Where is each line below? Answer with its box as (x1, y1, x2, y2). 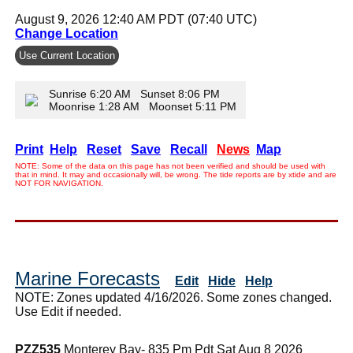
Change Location (15, 26, 118, 40)
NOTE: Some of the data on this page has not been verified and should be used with (15, 161, 325, 170)
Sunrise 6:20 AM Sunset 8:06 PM (49, 87, 220, 100)
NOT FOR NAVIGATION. (15, 178, 103, 188)
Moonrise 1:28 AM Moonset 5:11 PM (49, 99, 240, 113)
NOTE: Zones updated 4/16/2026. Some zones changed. (15, 290, 332, 304)
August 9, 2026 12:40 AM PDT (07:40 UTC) (15, 12, 257, 26)
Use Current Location (19, 49, 115, 61)
